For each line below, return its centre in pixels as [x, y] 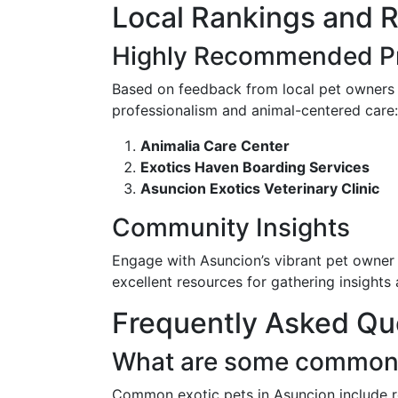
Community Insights [231, 227]
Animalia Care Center [215, 145]
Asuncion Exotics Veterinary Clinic [260, 188]
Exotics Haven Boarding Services [255, 167]
